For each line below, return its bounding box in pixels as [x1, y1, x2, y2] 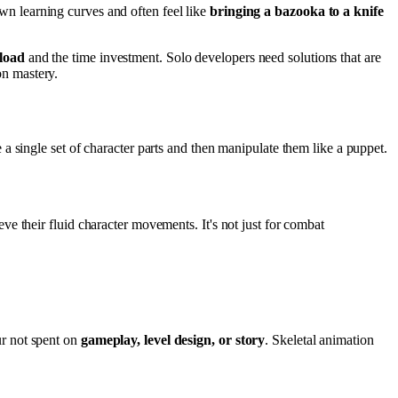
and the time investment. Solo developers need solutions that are [24, 49, 381, 65]
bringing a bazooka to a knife [210, 3, 384, 19]
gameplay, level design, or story [80, 331, 266, 347]
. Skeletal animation [265, 331, 374, 347]
